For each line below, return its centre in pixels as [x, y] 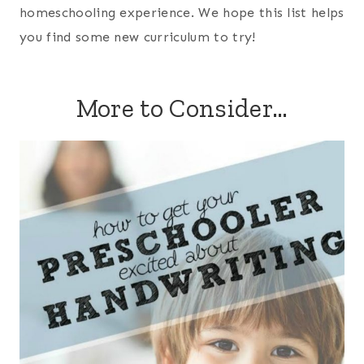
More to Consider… [182, 108]
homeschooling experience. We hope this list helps [182, 13]
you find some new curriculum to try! [138, 37]
